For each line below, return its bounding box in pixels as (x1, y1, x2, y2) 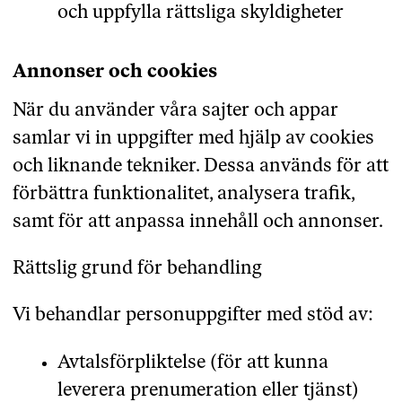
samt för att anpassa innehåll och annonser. (12, 213, 383, 232)
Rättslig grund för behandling (12, 259, 262, 279)
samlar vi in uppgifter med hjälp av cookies (12, 129, 374, 149)
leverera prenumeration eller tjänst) (57, 380, 359, 400)
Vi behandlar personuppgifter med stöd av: (12, 306, 373, 326)
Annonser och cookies (12, 63, 217, 82)
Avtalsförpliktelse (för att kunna (57, 353, 328, 372)
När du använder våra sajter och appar (12, 101, 338, 121)
